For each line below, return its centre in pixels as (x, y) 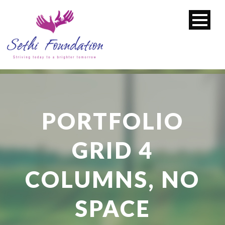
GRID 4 (113, 150)
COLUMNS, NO (113, 179)
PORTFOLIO (113, 121)
